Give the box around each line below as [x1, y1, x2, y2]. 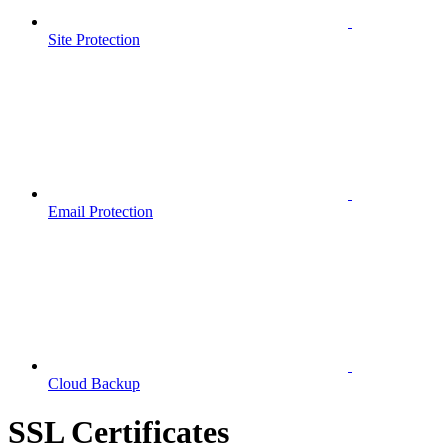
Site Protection [48, 31, 140, 48]
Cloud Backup [48, 375, 140, 392]
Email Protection [48, 203, 153, 220]
